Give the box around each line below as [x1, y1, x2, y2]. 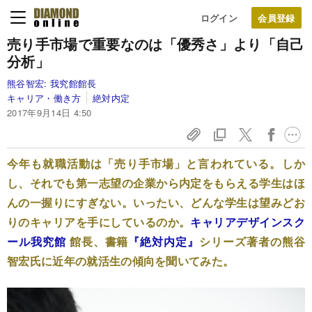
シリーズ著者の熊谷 [199, 233, 305, 249]
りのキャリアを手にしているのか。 [7, 214, 191, 230]
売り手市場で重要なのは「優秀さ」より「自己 [7, 33, 304, 54]
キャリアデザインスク [190, 214, 306, 230]
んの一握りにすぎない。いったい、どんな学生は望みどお [7, 194, 305, 210]
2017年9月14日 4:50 [7, 106, 92, 119]
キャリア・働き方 [7, 91, 81, 104]
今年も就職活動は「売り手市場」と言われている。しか [7, 155, 305, 171]
